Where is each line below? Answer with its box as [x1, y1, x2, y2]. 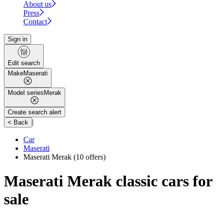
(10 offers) [72, 153, 106, 162]
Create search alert [8, 109, 61, 116]
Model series [8, 89, 44, 97]
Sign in [8, 36, 27, 43]
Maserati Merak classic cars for [4, 172, 212, 190]
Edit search [8, 59, 40, 67]
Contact [23, 18, 47, 26]
